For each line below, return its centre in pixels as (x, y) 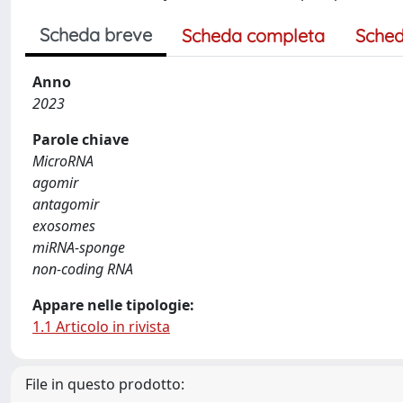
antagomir (66, 204)
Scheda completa (253, 36)
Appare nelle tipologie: (113, 305)
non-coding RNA (83, 269)
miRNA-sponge (79, 247)
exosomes (64, 226)
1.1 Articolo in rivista (101, 327)
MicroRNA (63, 161)
